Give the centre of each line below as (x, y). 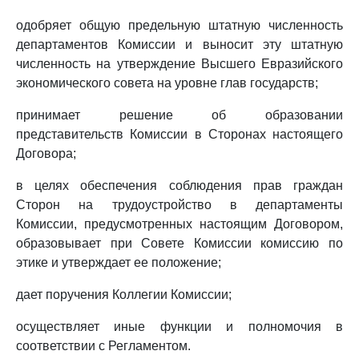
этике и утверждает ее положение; (119, 262)
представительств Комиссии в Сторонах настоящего (179, 134)
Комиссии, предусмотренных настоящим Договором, (179, 224)
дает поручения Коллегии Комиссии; (124, 294)
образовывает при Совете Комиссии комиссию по (179, 243)
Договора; (46, 153)
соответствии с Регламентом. (103, 346)
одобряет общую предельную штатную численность (179, 25)
